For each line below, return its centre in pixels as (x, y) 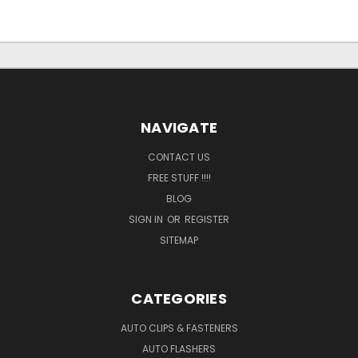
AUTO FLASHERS (179, 348)
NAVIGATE (179, 127)
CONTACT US (179, 157)
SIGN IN (147, 219)
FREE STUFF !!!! (179, 177)
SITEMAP (179, 240)
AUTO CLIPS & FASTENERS (179, 328)
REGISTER (207, 219)
